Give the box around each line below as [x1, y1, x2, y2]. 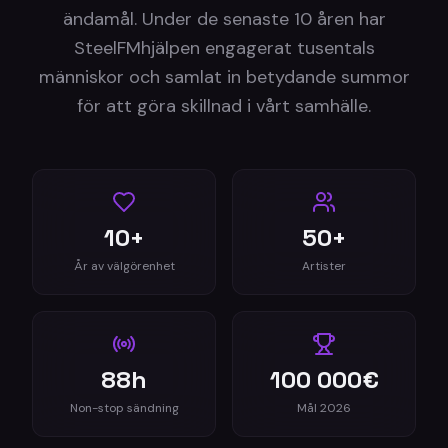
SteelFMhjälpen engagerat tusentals [73, 36, 375, 60]
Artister [302, 258, 346, 274]
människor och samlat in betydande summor [38, 65, 410, 89]
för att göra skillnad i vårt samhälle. [77, 94, 371, 118]
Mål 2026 [297, 400, 351, 416]
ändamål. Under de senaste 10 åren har [62, 7, 386, 31]
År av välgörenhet [73, 258, 175, 274]
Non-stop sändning [69, 400, 179, 416]
